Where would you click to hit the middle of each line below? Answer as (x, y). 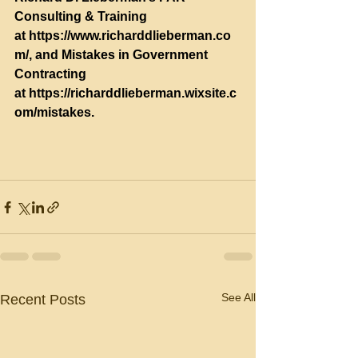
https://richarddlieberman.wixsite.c (133, 93)
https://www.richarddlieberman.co (130, 36)
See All (239, 297)
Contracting (52, 74)
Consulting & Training (82, 16)
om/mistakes (53, 112)
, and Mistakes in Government (120, 55)
